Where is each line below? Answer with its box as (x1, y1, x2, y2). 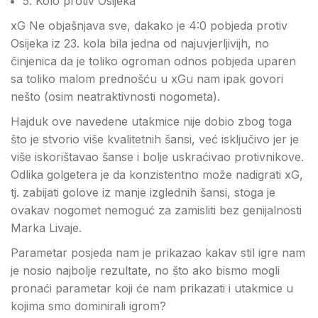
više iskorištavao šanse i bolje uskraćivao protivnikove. (11, 150, 304, 164)
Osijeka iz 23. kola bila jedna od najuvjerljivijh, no (11, 36, 269, 50)
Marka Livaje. (11, 221, 82, 235)
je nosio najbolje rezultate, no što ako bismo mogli (11, 263, 280, 278)
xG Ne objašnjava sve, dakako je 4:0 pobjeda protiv (11, 18, 287, 33)
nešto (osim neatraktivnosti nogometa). (11, 89, 220, 104)
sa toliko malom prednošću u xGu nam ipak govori (11, 72, 283, 86)
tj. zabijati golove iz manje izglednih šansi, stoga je (11, 185, 275, 199)
